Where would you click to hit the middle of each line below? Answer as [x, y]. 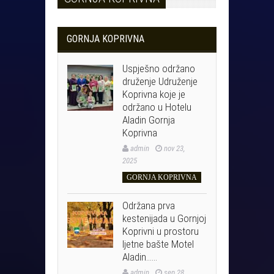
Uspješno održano [159, 69]
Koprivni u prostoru [161, 231]
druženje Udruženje [160, 82]
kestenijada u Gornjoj [164, 219]
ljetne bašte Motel [158, 244]
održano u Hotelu [157, 107]
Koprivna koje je [154, 94]
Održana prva [149, 206]
